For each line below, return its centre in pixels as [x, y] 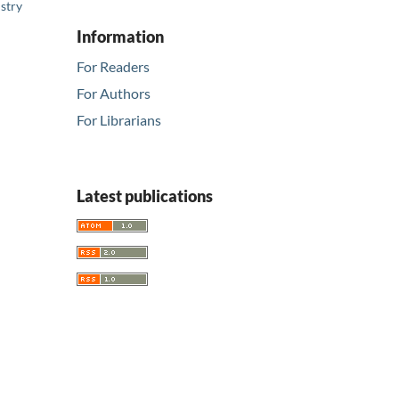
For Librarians [119, 120]
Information [120, 36]
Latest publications [145, 196]
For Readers [113, 67]
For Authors [114, 94]
